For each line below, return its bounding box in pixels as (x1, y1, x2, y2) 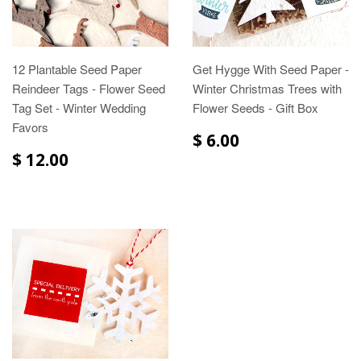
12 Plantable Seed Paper (12, 60, 142, 77)
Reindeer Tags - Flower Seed (12, 79, 165, 97)
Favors (12, 118, 48, 135)
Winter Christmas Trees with (193, 79, 342, 97)
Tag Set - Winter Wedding (12, 98, 146, 116)
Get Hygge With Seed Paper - (193, 60, 349, 77)
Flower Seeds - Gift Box (193, 98, 318, 116)
